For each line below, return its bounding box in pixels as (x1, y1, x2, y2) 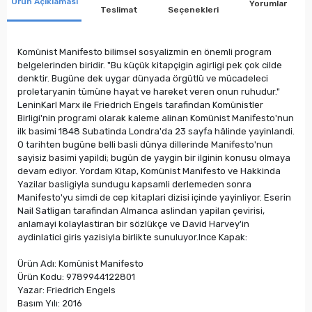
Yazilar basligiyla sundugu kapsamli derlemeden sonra (17, 178, 251, 189)
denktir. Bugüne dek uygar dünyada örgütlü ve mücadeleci (17, 72, 268, 84)
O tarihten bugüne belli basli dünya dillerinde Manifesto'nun (17, 139, 273, 150)
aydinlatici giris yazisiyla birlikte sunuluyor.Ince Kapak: (17, 231, 247, 242)
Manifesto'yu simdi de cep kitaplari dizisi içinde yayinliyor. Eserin (17, 192, 291, 203)
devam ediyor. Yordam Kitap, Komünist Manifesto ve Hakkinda (17, 165, 281, 176)
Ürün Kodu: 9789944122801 (17, 271, 135, 282)
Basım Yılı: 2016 (17, 297, 82, 309)
